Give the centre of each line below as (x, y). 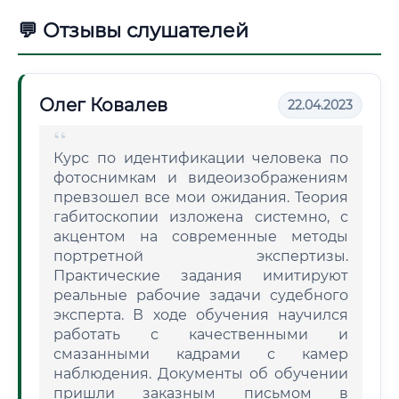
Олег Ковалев (103, 105)
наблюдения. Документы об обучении (201, 374)
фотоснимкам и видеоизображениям (201, 178)
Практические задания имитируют (201, 276)
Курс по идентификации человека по (201, 158)
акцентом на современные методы (201, 236)
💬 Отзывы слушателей (133, 31)
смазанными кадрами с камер (201, 354)
